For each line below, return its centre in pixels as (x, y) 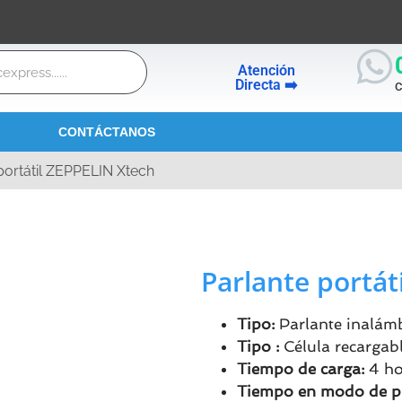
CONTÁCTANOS (107, 132)
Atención (267, 71)
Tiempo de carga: (300, 369)
